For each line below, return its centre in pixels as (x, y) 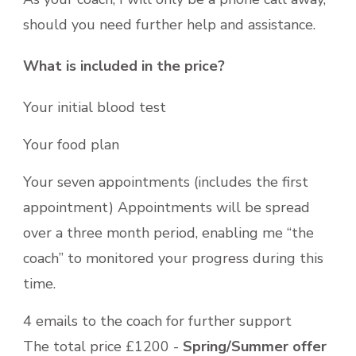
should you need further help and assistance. (169, 24)
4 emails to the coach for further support (157, 321)
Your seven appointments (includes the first (166, 182)
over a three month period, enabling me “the (168, 232)
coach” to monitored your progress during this (173, 258)
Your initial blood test (95, 107)
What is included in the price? (124, 66)
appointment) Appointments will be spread (166, 207)
